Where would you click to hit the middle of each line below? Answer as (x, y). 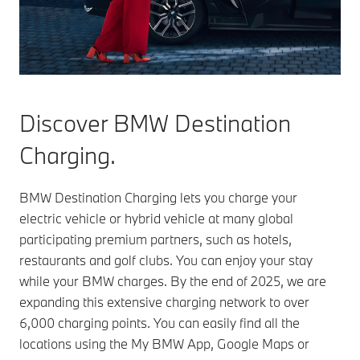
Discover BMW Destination (155, 123)
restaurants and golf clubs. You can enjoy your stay (166, 260)
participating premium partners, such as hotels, (155, 239)
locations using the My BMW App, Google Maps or (164, 343)
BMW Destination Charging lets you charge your (158, 197)
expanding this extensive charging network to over (164, 301)
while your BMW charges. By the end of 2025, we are (173, 280)
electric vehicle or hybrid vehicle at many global (156, 218)
